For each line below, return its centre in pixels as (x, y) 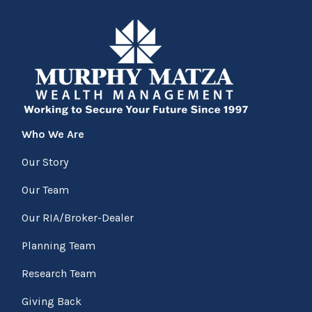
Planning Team (59, 246)
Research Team (59, 274)
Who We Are (53, 134)
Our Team (46, 190)
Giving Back (52, 302)
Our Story (45, 162)
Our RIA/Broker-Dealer (78, 218)
